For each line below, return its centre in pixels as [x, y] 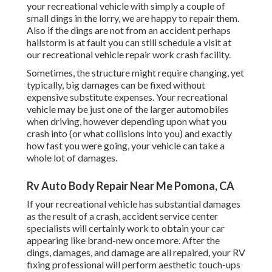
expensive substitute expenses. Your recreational [127, 97]
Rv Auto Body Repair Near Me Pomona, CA [131, 186]
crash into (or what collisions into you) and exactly [129, 134]
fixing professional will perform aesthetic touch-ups [134, 265]
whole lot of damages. [72, 158]
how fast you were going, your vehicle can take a [126, 146]
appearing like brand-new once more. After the [123, 240]
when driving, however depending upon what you [127, 121]
